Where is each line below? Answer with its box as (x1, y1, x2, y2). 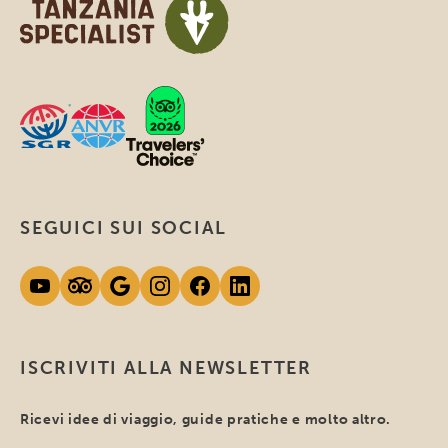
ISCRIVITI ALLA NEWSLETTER (20, 356, 312, 379)
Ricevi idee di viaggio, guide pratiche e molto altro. (20, 410, 392, 428)
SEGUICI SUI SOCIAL (20, 216, 227, 239)
